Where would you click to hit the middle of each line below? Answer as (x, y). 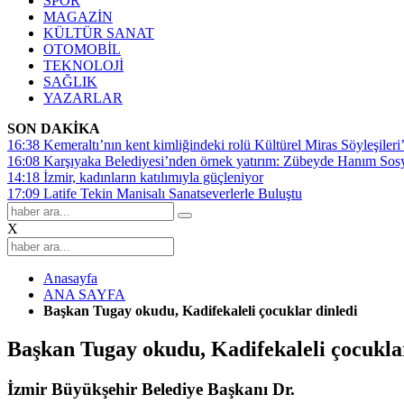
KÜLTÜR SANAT (99, 33)
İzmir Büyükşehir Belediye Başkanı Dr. (151, 389)
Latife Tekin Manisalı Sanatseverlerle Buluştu (173, 193)
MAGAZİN (78, 17)
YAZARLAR (83, 98)
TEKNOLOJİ (83, 65)
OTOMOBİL (82, 49)
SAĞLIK (70, 82)
